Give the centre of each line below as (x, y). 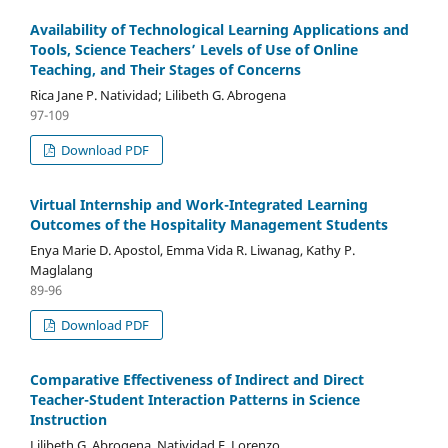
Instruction (68, 419)
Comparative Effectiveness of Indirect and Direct (197, 379)
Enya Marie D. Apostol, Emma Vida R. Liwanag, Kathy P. (192, 249)
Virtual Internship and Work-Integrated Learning (199, 204)
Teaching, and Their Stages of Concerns (165, 70)
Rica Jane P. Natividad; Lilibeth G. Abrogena (158, 95)
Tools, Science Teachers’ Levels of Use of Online (194, 50)
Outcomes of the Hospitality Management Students (209, 224)
